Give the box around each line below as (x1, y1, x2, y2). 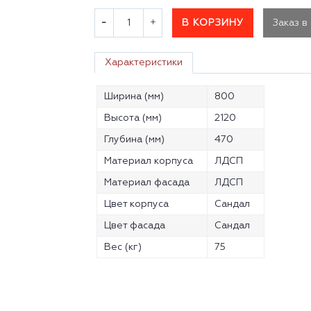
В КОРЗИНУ (182, 17, 244, 28)
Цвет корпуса (104, 199, 169, 209)
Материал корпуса (104, 155, 194, 166)
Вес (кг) (104, 242, 142, 252)
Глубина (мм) (104, 134, 165, 144)
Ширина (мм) (104, 91, 165, 101)
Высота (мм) (104, 112, 162, 123)
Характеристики (105, 57, 183, 67)
